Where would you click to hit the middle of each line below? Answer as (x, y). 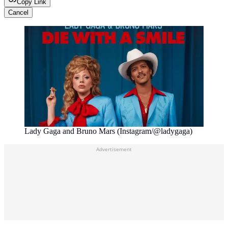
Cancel (18, 13)
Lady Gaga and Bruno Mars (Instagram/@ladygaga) (108, 131)
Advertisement (114, 149)
